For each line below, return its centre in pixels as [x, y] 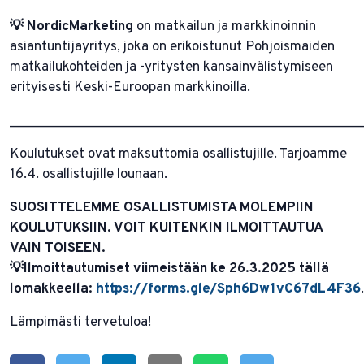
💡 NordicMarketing [71, 26]
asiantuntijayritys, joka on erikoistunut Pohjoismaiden [172, 47]
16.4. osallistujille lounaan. [89, 174]
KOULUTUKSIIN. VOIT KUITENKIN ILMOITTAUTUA [166, 228]
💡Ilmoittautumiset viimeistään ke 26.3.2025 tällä [169, 269]
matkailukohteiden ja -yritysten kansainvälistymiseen [171, 67]
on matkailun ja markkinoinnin [225, 26]
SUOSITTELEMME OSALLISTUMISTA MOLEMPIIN [162, 208]
